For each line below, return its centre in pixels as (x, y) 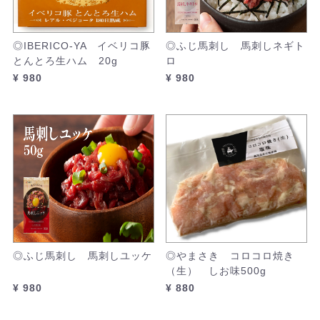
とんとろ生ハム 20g (65, 61)
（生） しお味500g (216, 271)
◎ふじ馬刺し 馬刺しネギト (235, 46)
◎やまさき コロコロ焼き (230, 256)
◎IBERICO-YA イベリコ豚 (82, 46)
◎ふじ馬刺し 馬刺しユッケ (82, 256)
